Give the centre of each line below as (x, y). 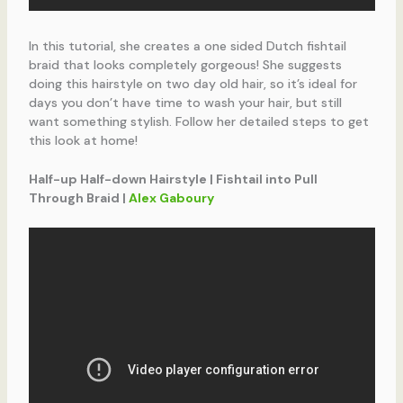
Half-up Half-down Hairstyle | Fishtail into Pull (173, 179)
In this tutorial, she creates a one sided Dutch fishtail (187, 45)
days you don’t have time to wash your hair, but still (185, 102)
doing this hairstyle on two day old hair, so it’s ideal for (193, 83)
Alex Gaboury (171, 198)
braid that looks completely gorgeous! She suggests (185, 64)
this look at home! (83, 140)
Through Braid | (78, 198)
